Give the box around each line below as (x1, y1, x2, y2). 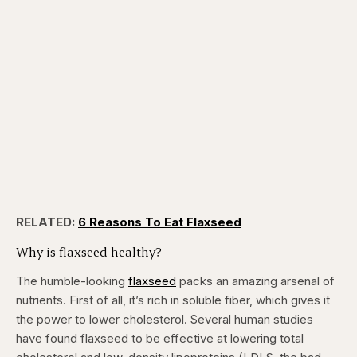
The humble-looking (16, 273, 128, 288)
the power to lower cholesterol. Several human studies (16, 312, 313, 327)
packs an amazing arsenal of (176, 273, 335, 288)
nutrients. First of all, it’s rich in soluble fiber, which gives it (16, 292, 330, 308)
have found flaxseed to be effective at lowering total (16, 331, 304, 346)
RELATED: (16, 214, 78, 229)
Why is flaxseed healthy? (16, 243, 162, 260)
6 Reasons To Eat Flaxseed (78, 214, 241, 229)
